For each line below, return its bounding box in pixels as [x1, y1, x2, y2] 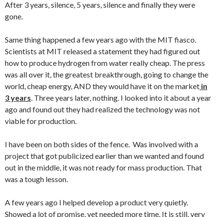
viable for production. [5, 116, 77, 125]
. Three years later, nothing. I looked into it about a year [31, 93, 211, 102]
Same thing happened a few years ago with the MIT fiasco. [5, 34, 196, 44]
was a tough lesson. [5, 174, 68, 184]
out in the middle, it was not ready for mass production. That [5, 162, 202, 172]
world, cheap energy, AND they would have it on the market [5, 81, 200, 91]
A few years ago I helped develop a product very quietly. [5, 197, 188, 207]
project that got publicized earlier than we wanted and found [5, 151, 204, 160]
